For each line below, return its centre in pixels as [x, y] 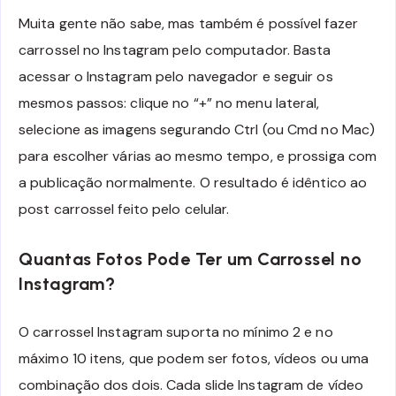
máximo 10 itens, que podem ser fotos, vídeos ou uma [194, 358]
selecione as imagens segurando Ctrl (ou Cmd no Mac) [197, 129]
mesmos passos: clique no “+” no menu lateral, [169, 103]
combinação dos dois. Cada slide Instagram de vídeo [191, 385]
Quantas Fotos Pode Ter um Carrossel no [190, 259]
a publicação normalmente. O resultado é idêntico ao [193, 182]
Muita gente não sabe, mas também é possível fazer [188, 23]
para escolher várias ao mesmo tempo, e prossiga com [198, 156]
